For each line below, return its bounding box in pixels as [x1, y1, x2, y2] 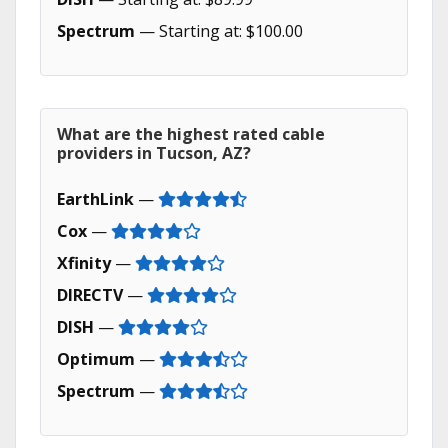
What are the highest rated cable [57, 123, 325, 145]
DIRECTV [57, 284, 123, 306]
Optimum [57, 348, 135, 370]
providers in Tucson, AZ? [57, 142, 251, 164]
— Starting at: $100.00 [135, 20, 303, 42]
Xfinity [57, 252, 111, 274]
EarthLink [57, 188, 134, 210]
